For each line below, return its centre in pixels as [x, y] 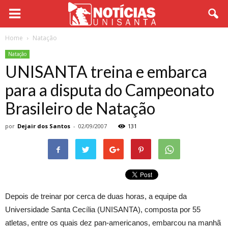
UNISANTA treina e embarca [106, 72]
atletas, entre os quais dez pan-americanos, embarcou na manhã [113, 223]
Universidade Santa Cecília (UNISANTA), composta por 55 [103, 209]
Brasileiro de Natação [80, 108]
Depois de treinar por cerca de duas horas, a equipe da [96, 196]
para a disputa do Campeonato [110, 90]
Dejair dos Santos [44, 126]
